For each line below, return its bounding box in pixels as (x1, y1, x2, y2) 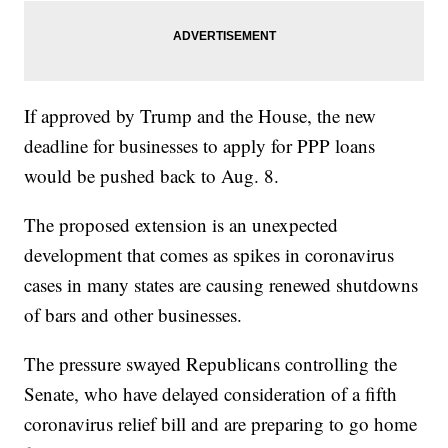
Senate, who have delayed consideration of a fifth (24, 381, 398, 407)
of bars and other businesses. (24, 302, 243, 328)
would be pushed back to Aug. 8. (24, 163, 280, 189)
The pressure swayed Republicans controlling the (24, 351, 398, 377)
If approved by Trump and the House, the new (24, 103, 377, 129)
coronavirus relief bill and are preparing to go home (24, 411, 418, 437)
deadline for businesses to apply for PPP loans (24, 133, 376, 159)
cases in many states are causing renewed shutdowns (24, 272, 419, 298)
